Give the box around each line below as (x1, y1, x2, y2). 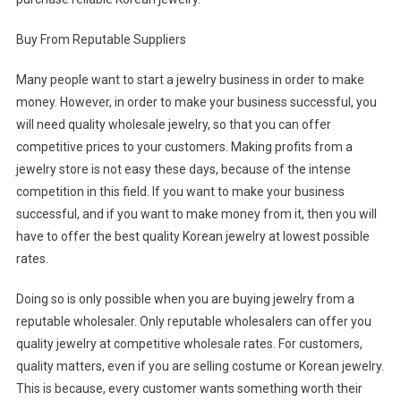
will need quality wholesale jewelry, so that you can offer (15, 117, 331, 132)
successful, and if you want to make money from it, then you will (15, 207, 377, 222)
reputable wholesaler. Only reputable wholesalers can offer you (15, 314, 371, 329)
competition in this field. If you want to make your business (15, 184, 345, 200)
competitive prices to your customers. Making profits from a (15, 140, 353, 155)
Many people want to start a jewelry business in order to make (15, 73, 364, 88)
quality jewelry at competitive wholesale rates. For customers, (15, 337, 363, 352)
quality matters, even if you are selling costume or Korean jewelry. (15, 359, 384, 374)
